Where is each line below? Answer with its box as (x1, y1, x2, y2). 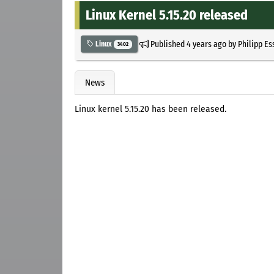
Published (148, 38, 187, 50)
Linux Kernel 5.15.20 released (86, 6, 248, 23)
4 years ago (186, 38, 226, 50)
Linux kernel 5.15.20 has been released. (75, 104, 226, 115)
